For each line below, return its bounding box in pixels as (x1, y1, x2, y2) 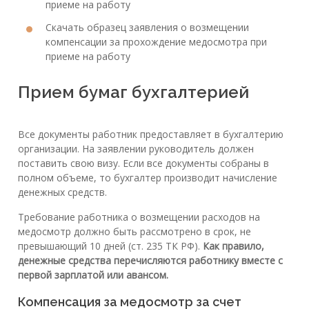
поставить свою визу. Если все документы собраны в (18, 156, 269, 170)
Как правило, (203, 239, 264, 252)
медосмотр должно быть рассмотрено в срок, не (18, 224, 251, 238)
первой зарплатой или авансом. (18, 268, 168, 281)
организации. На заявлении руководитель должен (18, 141, 254, 155)
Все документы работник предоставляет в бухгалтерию (18, 127, 283, 141)
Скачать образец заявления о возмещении (46, 20, 249, 34)
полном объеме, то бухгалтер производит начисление (18, 170, 277, 184)
